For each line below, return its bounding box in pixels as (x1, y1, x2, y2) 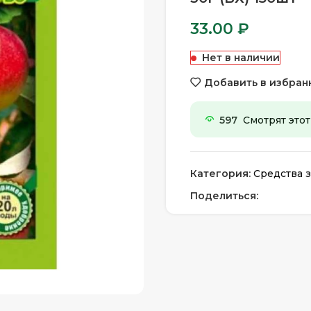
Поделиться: (190, 190, 258, 202)
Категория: (190, 167, 251, 180)
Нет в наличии (202, 51, 280, 64)
